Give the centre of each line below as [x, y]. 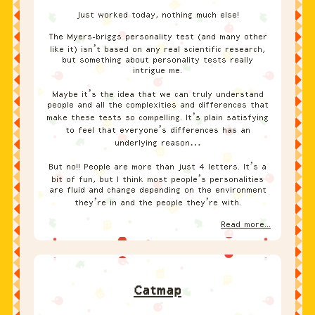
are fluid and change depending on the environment [157, 190]
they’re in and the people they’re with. [157, 203]
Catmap [157, 291]
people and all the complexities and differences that [157, 105]
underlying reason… [157, 143]
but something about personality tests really [157, 60]
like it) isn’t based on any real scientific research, [157, 50]
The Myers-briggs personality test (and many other [157, 37]
